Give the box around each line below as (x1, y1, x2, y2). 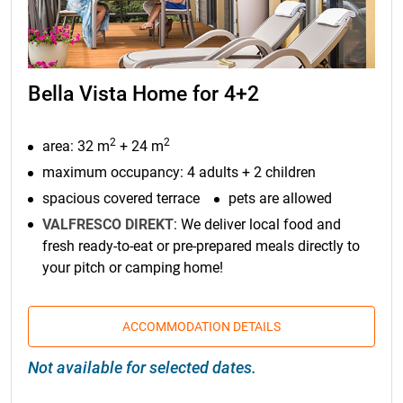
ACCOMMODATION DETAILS (122, 318, 281, 334)
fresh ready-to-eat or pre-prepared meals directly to (42, 237, 360, 255)
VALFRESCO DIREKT (42, 215, 174, 233)
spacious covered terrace (42, 190, 200, 208)
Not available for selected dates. (28, 357, 256, 377)
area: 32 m (42, 138, 110, 156)
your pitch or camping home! (42, 258, 223, 276)
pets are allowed (228, 190, 332, 208)
